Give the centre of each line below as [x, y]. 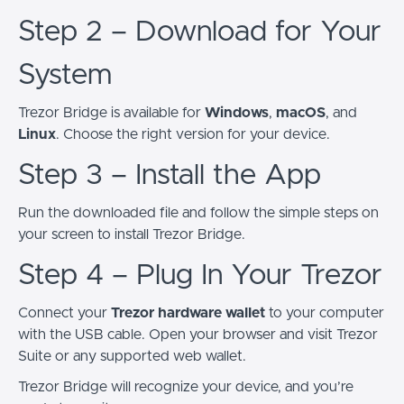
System [65, 75]
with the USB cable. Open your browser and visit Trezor [198, 334]
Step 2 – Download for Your [200, 32]
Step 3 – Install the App [170, 175]
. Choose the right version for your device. [193, 134]
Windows [237, 112]
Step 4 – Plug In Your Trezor [200, 275]
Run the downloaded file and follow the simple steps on [198, 212]
